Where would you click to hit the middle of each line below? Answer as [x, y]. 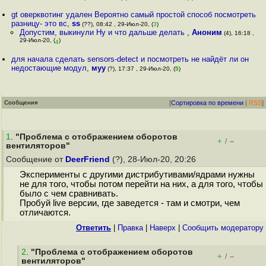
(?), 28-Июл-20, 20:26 [154, 159]
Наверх [163, 228]
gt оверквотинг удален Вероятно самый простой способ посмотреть [134, 15]
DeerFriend [88, 159]
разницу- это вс [39, 23]
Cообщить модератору [223, 228]
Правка [130, 228]
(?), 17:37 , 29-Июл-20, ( [141, 69]
